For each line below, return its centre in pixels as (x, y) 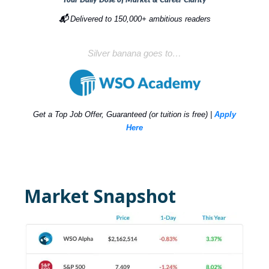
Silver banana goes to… (134, 53)
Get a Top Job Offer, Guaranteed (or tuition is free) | (124, 114)
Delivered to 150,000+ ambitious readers (139, 19)
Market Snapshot (100, 196)
